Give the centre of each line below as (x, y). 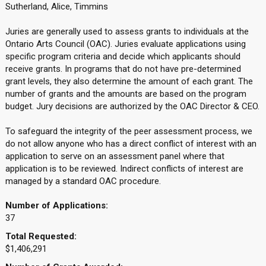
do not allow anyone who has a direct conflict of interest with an (131, 144)
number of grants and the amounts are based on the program (126, 94)
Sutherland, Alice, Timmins (56, 7)
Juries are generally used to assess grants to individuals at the (127, 31)
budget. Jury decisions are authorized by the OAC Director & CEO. (132, 106)
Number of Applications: (56, 205)
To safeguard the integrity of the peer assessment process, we (129, 131)
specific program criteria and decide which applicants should (123, 56)
